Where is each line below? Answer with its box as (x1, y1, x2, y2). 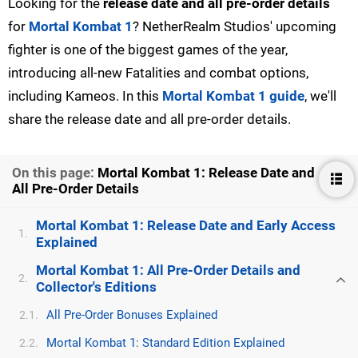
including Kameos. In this (8, 87, 162, 104)
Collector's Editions (36, 279, 157, 295)
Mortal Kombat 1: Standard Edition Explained (46, 335, 284, 350)
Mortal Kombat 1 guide (162, 87, 304, 104)
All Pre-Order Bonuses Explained (46, 307, 217, 322)
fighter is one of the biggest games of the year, (8, 41, 288, 58)
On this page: (12, 165, 97, 181)
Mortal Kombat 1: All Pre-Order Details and (36, 262, 300, 278)
